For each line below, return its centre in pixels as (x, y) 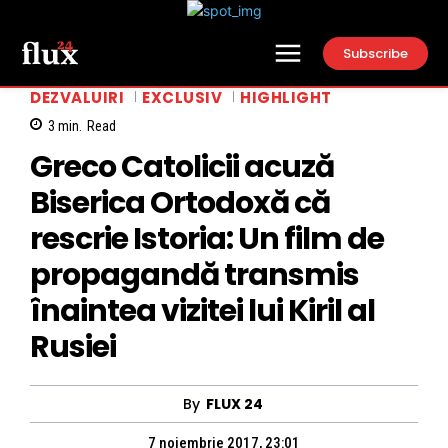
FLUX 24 (234, 404)
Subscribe (375, 53)
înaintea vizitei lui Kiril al (202, 311)
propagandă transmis (194, 275)
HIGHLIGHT (286, 97)
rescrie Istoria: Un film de (207, 239)
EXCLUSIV (182, 97)
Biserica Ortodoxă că (180, 203)
